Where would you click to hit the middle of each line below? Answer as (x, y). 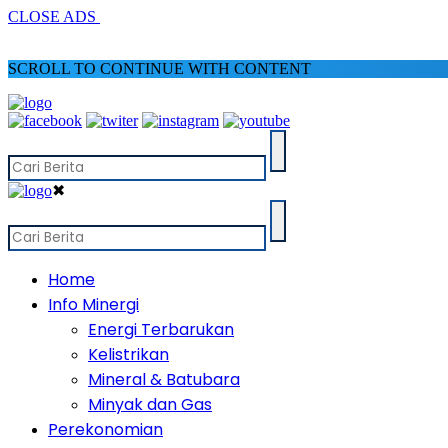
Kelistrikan (128, 354)
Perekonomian (105, 429)
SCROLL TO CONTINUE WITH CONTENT (159, 68)
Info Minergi (93, 304)
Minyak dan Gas (150, 404)
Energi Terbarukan (161, 329)
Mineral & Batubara (164, 379)
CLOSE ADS (54, 16)
